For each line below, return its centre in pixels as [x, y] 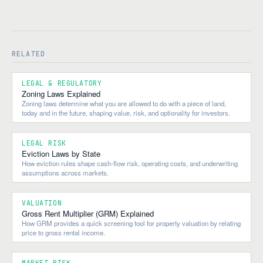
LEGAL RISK [44, 143]
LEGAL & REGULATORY [62, 83]
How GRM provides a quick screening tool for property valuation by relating [131, 223]
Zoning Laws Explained [61, 93]
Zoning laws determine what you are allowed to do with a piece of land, [124, 103]
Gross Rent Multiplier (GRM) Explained [88, 213]
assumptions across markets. [65, 172]
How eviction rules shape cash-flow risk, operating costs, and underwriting [130, 163]
